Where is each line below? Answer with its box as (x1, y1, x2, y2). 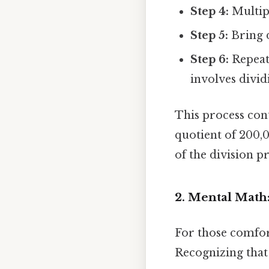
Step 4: (190, 5, 229, 19)
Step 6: (190, 53, 229, 67)
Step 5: (190, 29, 229, 43)
